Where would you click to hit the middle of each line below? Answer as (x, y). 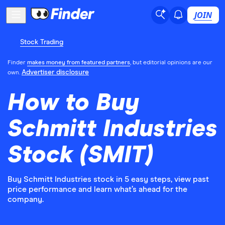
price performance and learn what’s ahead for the (97, 189)
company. (26, 199)
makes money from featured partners (79, 63)
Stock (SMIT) (80, 155)
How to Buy (73, 103)
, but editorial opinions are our (171, 63)
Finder (17, 63)
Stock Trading (42, 42)
